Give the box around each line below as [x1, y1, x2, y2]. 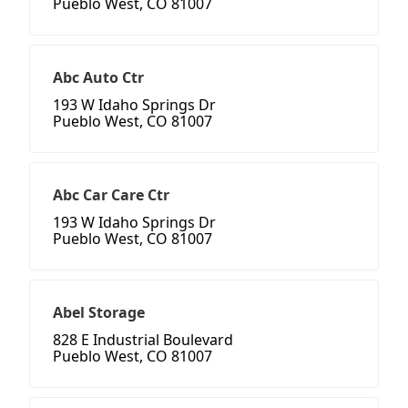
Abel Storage [53, 302, 145, 323]
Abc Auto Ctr [53, 67, 144, 88]
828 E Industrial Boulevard [53, 330, 233, 351]
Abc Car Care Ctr [53, 185, 169, 206]
